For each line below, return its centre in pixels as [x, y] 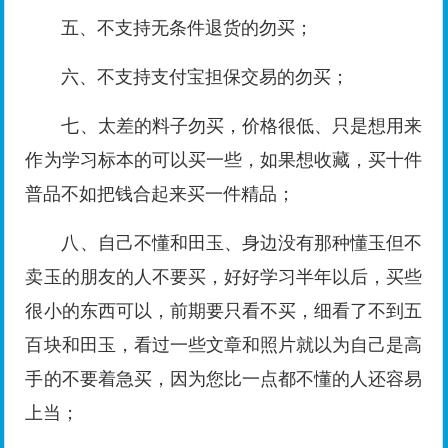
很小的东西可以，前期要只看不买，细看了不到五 [224, 311]
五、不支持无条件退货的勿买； [187, 28]
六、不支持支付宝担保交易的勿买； [205, 77]
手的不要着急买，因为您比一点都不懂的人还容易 [224, 379]
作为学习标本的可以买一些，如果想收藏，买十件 [224, 160]
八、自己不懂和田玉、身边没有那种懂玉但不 [242, 243]
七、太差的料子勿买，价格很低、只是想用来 [242, 126]
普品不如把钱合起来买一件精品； [160, 194]
